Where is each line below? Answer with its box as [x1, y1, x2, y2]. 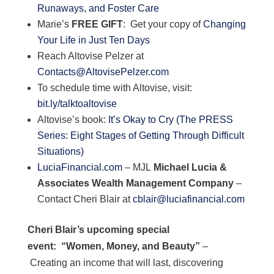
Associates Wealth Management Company [37, 178, 234, 189]
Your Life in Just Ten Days [37, 35, 150, 46]
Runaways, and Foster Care [37, 3, 159, 14]
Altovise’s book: [37, 114, 108, 125]
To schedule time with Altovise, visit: [37, 83, 192, 94]
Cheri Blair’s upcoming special [27, 224, 169, 235]
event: [27, 241, 56, 252]
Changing [202, 19, 246, 30]
